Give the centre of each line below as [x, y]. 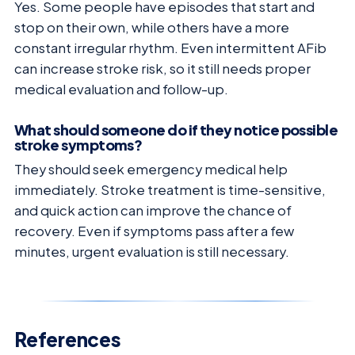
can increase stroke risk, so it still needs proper [162, 68]
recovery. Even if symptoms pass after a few [154, 231]
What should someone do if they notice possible [176, 130]
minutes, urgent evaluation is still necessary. [152, 252]
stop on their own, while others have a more [152, 27]
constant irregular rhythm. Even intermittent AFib [170, 48]
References [68, 340]
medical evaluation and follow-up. [121, 89]
